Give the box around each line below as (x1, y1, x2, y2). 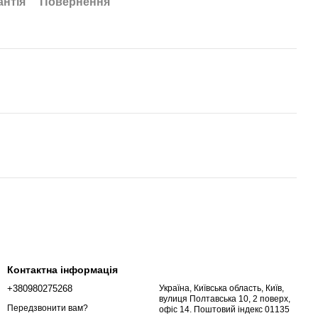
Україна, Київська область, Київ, (159, 283, 284, 294)
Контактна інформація (7, 264, 118, 276)
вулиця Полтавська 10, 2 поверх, (159, 294, 290, 305)
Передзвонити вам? (7, 302, 88, 313)
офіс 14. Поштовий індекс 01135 (159, 305, 290, 315)
